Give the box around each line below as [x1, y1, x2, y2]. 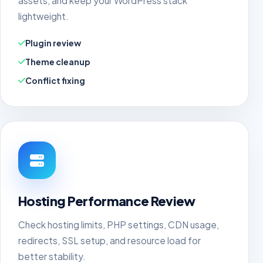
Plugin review [25, 38, 81, 48]
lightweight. [18, 11, 69, 22]
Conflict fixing [25, 75, 85, 86]
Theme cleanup [25, 56, 90, 67]
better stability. [18, 251, 86, 262]
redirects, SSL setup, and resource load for [18, 235, 201, 246]
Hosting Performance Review [18, 193, 195, 209]
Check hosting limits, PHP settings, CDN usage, [18, 219, 219, 230]
